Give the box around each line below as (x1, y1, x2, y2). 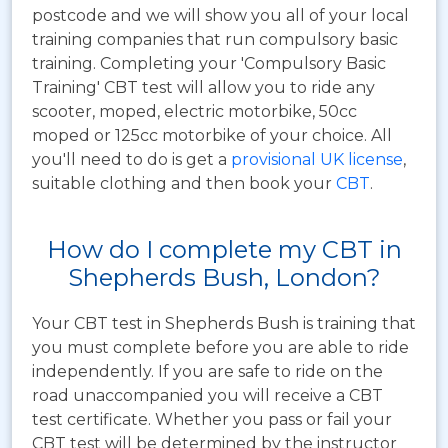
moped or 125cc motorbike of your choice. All (32, 125, 392, 145)
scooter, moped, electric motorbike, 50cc (32, 101, 357, 121)
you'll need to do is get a (32, 149, 231, 169)
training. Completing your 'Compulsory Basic (32, 53, 386, 73)
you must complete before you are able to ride (32, 337, 409, 357)
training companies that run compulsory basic (32, 29, 398, 49)
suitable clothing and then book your (32, 173, 336, 193)
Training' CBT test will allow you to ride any (32, 77, 375, 97)
